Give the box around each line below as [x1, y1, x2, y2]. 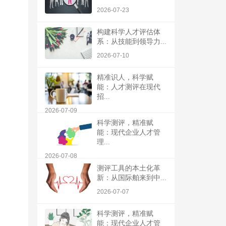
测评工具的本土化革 [97, 164, 160, 172]
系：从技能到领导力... [97, 38, 166, 45]
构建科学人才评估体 [97, 28, 160, 35]
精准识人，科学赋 [97, 74, 153, 81]
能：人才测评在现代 [97, 83, 160, 90]
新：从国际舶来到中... [97, 174, 166, 181]
